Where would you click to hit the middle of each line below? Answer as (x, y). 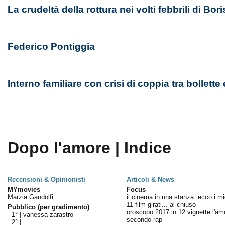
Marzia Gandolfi (30, 197)
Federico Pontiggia (51, 46)
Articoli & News (150, 180)
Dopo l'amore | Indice (89, 148)
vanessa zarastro (48, 215)
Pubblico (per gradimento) (48, 207)
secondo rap (144, 220)
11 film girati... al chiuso (161, 205)
